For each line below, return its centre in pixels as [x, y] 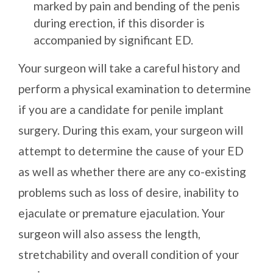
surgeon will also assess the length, [109, 234]
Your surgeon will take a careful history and [129, 68]
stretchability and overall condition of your [129, 255]
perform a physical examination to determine [135, 89]
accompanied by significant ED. [113, 40]
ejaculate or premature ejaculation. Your [122, 213]
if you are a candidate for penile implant [121, 110]
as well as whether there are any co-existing [132, 172]
